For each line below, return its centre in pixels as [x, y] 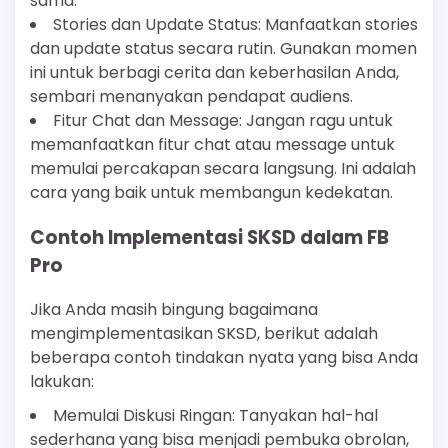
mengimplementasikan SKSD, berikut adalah [204, 334]
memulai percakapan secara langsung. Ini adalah [223, 168]
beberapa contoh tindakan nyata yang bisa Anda [224, 358]
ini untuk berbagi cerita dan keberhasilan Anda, [214, 72]
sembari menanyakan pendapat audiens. [191, 96]
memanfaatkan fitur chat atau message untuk [212, 144]
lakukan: [62, 382]
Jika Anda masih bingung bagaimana [174, 310]
